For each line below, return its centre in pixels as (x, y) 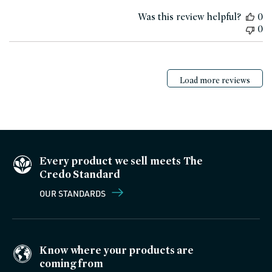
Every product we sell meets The (121, 161)
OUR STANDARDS (73, 194)
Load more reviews (215, 80)
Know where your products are (117, 250)
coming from (71, 263)
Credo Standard (80, 174)
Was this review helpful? (189, 17)
